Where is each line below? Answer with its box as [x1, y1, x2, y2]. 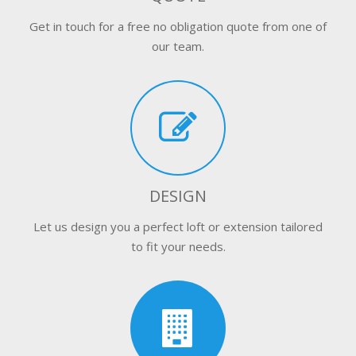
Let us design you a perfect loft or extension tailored [33, 218, 323, 234]
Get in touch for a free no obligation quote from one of [29, 17, 327, 34]
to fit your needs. [130, 238, 226, 254]
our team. [152, 37, 204, 54]
